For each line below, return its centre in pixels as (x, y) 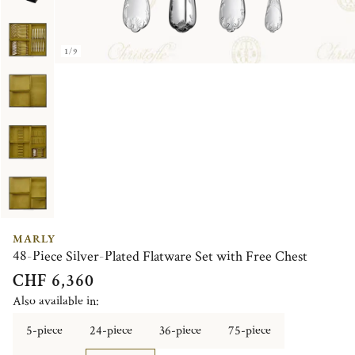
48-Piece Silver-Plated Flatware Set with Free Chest (160, 256)
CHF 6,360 (53, 281)
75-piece (250, 330)
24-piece (111, 330)
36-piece (180, 330)
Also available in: (56, 301)
